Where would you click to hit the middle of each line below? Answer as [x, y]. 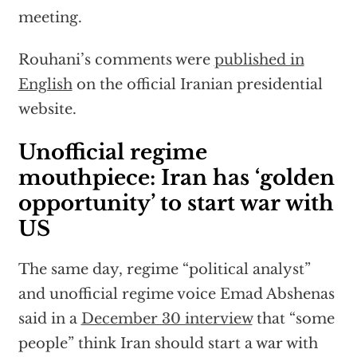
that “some [293, 319]
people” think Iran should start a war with [168, 344]
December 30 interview [167, 319]
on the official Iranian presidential [197, 85]
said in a [49, 319]
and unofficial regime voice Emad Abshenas [176, 294]
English [45, 85]
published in [259, 60]
